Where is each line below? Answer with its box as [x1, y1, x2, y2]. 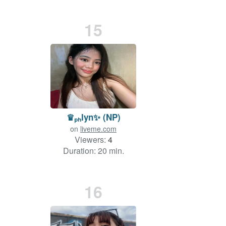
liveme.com [80, 124, 117, 134]
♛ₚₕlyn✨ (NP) [66, 111, 121, 124]
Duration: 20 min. [63, 145, 124, 157]
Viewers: [74, 134, 108, 146]
